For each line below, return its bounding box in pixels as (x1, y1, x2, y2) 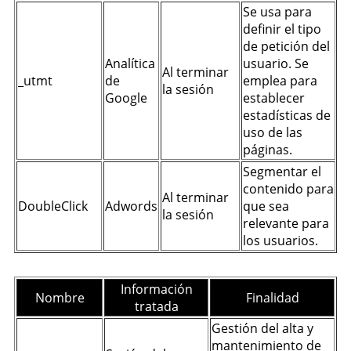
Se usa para (243, 3, 312, 20)
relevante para (243, 215, 329, 232)
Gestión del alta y (212, 320, 313, 337)
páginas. (243, 141, 292, 158)
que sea (243, 197, 289, 215)
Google (105, 89, 147, 107)
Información (120, 280, 193, 298)
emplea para (243, 72, 317, 89)
